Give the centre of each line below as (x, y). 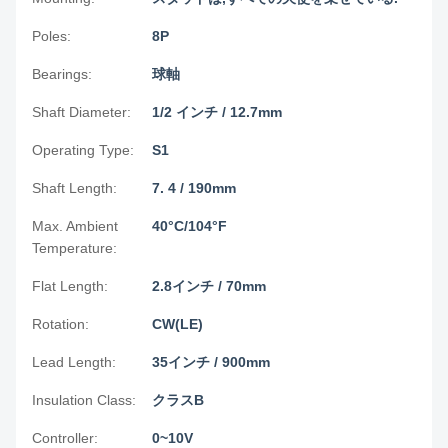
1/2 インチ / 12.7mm (217, 112)
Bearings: (62, 74)
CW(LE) (177, 324)
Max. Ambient (75, 226)
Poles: (51, 36)
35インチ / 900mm (211, 362)
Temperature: (74, 248)
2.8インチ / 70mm (209, 286)
